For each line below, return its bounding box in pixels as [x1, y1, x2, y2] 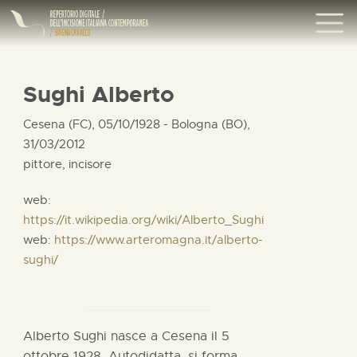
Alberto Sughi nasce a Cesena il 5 [23, 328, 229, 344]
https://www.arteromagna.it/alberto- [54, 232, 263, 247]
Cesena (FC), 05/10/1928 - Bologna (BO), [23, 116, 250, 131]
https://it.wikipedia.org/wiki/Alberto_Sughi [23, 212, 264, 227]
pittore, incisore [23, 156, 112, 171]
